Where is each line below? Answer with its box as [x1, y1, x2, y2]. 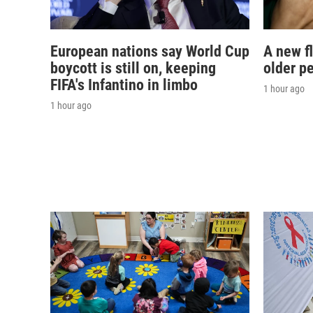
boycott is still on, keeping [50, 59, 216, 77]
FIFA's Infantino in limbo [50, 75, 198, 94]
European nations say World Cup [50, 42, 249, 60]
